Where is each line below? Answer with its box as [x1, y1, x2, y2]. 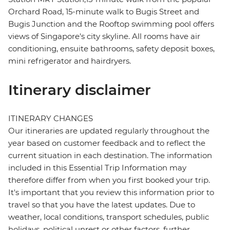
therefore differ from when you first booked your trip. [8, 175, 210, 185]
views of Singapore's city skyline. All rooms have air [8, 31, 200, 42]
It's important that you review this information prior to [8, 187, 214, 198]
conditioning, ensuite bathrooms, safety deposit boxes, [8, 44, 215, 54]
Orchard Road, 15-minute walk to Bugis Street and [8, 7, 199, 17]
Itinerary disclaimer [8, 81, 151, 99]
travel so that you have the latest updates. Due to [8, 200, 195, 210]
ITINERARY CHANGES [8, 113, 93, 124]
